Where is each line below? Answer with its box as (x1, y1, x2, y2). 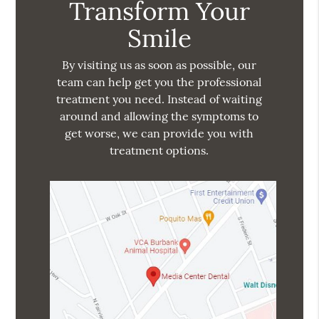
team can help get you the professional (57, 75, 262, 90)
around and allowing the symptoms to (60, 109, 259, 124)
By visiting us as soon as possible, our (62, 58, 257, 73)
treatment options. (110, 143, 209, 158)
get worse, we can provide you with (65, 126, 254, 141)
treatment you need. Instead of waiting (56, 92, 263, 107)
